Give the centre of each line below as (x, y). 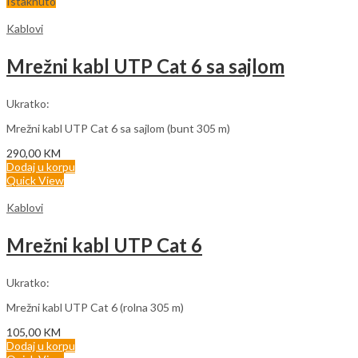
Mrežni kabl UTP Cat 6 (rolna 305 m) (95, 307)
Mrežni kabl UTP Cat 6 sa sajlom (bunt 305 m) (118, 128)
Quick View (35, 180)
